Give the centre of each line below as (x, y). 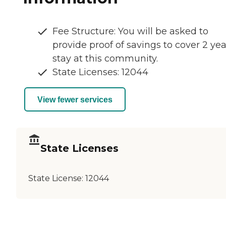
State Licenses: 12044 (100, 72)
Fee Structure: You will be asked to (130, 32)
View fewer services (75, 99)
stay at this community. (105, 59)
